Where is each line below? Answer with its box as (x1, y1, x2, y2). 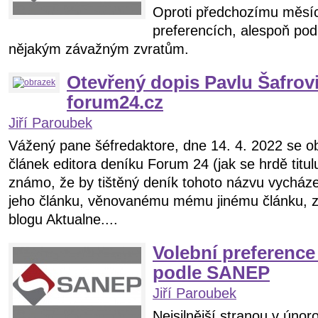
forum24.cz (67, 92, 163, 113)
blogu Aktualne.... (9, 212, 118, 227)
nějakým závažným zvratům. (9, 41, 189, 57)
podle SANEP (153, 262, 270, 283)
